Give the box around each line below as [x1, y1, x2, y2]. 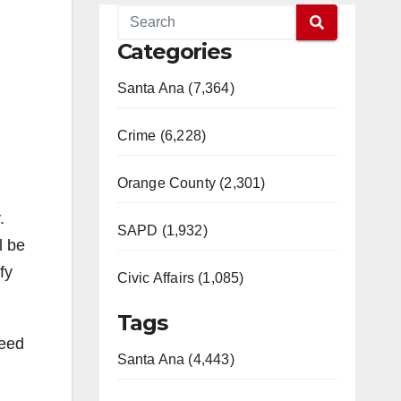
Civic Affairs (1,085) [116, 270, 244, 286]
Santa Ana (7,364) [116, 81, 235, 96]
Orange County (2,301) [116, 175, 266, 191]
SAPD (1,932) [116, 223, 208, 238]
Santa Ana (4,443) [116, 352, 235, 367]
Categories [116, 38, 231, 64]
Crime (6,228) [116, 128, 207, 143]
